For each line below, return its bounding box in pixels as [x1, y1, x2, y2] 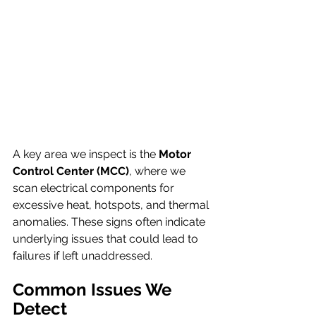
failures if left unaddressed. [13, 249, 152, 263]
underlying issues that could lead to [13, 232, 201, 246]
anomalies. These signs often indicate [13, 215, 208, 229]
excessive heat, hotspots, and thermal [13, 198, 212, 212]
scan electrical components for [13, 181, 177, 195]
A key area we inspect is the [13, 147, 159, 162]
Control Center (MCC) [13, 164, 129, 178]
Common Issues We [13, 279, 176, 300]
